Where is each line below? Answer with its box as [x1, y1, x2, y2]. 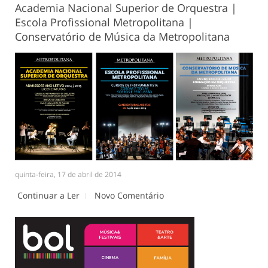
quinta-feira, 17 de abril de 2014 [15, 169, 121, 179]
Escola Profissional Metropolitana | [15, 14, 193, 29]
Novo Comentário [95, 189, 164, 201]
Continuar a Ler [17, 189, 80, 201]
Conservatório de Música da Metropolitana [15, 29, 230, 44]
